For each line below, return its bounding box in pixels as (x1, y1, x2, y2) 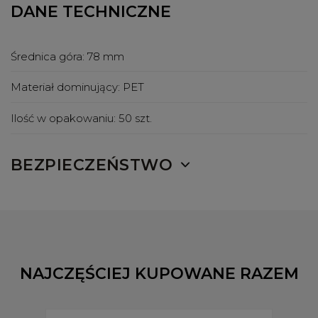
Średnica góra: (11, 49, 87, 63)
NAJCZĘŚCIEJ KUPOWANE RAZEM (19, 263, 299, 283)
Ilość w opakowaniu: (11, 111, 119, 125)
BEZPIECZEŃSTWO (11, 155, 173, 175)
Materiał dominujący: (11, 80, 123, 94)
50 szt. (119, 111, 152, 125)
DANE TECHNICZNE (11, 1, 171, 21)
